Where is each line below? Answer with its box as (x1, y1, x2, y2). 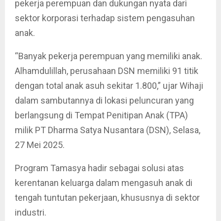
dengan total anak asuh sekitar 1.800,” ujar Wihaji (15, 80, 203, 91)
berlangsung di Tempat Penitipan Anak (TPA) (15, 110, 188, 120)
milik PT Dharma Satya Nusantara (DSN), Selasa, (15, 124, 200, 135)
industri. (15, 207, 46, 218)
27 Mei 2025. (15, 139, 65, 150)
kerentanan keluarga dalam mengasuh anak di (15, 177, 192, 188)
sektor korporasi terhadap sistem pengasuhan (15, 12, 195, 23)
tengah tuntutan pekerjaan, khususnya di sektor (15, 192, 200, 203)
